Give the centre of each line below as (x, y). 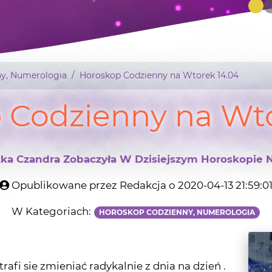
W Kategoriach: (53, 170)
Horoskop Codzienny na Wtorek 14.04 (159, 34)
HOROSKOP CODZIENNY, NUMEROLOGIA (177, 171)
